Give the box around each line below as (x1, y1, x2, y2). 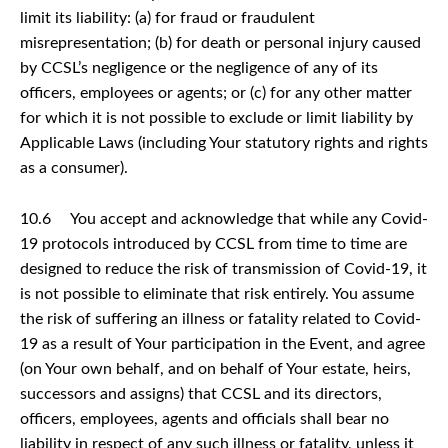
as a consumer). (20, 159, 128, 176)
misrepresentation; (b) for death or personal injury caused (20, 34, 421, 51)
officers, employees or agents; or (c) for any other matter (20, 84, 412, 101)
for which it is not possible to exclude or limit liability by (20, 109, 413, 126)
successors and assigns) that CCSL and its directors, (20, 385, 382, 402)
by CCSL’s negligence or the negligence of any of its (20, 59, 378, 76)
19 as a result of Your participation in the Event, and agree (20, 335, 425, 352)
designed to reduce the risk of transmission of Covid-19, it (20, 260, 427, 277)
